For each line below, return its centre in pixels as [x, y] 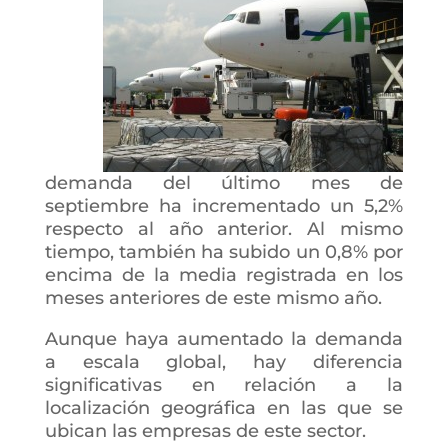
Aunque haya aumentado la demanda [224, 339]
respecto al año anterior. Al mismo [224, 229]
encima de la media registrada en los [224, 275]
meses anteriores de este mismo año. [213, 298]
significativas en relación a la [224, 385]
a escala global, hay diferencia [224, 362]
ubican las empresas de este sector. [205, 431]
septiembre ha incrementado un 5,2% [224, 206]
